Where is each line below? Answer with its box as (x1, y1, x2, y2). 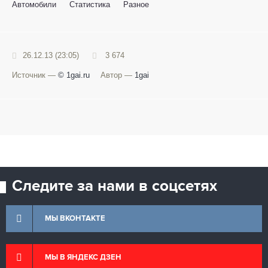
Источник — (12, 71, 58, 80)
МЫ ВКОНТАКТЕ (45, 215, 105, 223)
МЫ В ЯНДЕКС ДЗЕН (45, 254, 121, 262)
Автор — (100, 71, 135, 80)
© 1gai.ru (58, 71, 90, 80)
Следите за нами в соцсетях (12, 179, 217, 195)
